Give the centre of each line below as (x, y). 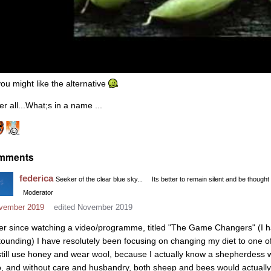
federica (36, 178)
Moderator (38, 193)
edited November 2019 (93, 207)
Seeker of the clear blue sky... (99, 179)
